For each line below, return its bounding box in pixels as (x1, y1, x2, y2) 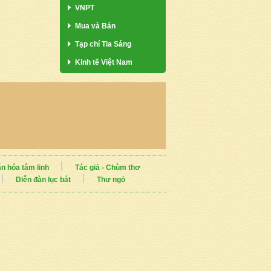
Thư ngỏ (96, 175, 125, 184)
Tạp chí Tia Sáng (75, 39, 131, 48)
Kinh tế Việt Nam (75, 57, 132, 67)
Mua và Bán (75, 21, 116, 30)
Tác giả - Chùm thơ (74, 163, 140, 172)
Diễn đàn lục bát (15, 175, 71, 184)
